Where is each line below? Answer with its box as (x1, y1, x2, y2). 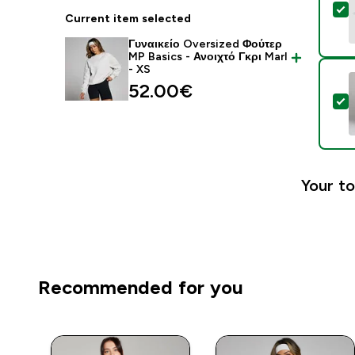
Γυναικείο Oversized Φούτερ (128, 37, 283, 50)
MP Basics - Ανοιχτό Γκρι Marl (128, 50, 288, 63)
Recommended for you (38, 277, 243, 298)
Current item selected (65, 12, 192, 25)
